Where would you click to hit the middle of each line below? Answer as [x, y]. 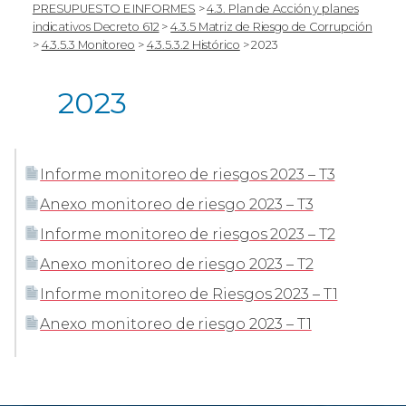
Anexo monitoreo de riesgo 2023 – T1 [176, 324]
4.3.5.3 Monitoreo [88, 44]
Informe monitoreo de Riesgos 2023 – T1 [189, 294]
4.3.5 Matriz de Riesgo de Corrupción [271, 26]
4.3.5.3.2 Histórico [193, 44]
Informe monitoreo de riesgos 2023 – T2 [188, 234]
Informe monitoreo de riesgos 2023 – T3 [188, 174]
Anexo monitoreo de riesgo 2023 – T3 [177, 204]
